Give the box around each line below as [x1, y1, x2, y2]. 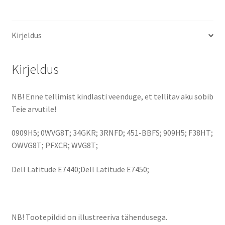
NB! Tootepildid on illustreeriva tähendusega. [11, 212, 167, 222]
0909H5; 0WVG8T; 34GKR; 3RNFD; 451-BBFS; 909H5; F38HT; [11, 128, 213, 138]
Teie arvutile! [11, 103, 56, 114]
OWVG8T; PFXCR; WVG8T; [11, 140, 98, 151]
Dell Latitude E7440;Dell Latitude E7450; [11, 164, 149, 174]
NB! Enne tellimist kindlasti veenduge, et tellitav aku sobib [11, 91, 213, 101]
